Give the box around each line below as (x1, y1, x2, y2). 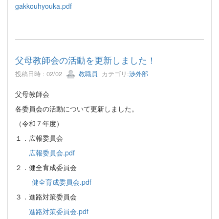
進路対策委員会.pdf (29, 206, 88, 217)
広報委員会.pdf (29, 148, 75, 158)
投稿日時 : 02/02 (15, 68, 66, 78)
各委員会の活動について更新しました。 (15, 104, 138, 114)
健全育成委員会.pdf (32, 177, 91, 187)
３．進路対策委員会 (15, 192, 77, 202)
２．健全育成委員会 (15, 162, 77, 173)
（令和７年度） (15, 118, 63, 129)
